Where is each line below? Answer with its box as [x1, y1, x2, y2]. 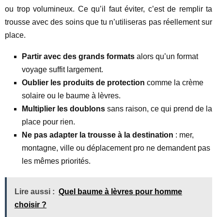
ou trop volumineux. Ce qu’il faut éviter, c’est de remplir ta [5, 5, 212, 13]
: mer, [173, 131, 194, 139]
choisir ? [15, 201, 46, 209]
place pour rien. [22, 118, 75, 126]
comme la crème [145, 78, 203, 87]
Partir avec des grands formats [22, 52, 135, 61]
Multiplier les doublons [22, 105, 105, 113]
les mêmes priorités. [22, 157, 91, 165]
